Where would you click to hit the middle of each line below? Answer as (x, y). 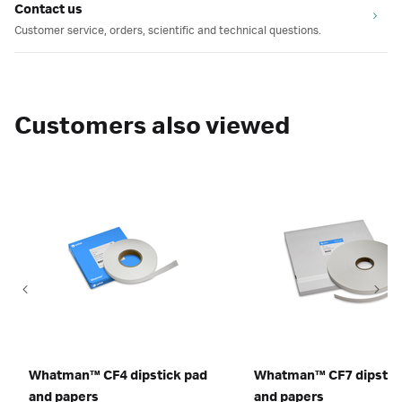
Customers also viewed (153, 127)
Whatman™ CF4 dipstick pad (118, 376)
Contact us (48, 10)
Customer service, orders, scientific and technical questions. (168, 31)
